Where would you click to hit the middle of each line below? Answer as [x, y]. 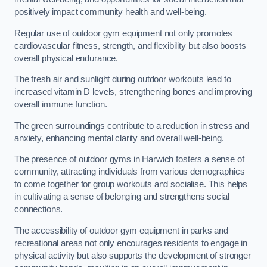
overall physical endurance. [67, 58]
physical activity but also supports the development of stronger [133, 255]
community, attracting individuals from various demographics [130, 172]
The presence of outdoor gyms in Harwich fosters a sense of [129, 159]
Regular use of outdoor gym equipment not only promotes [124, 33]
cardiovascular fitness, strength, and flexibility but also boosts [130, 46]
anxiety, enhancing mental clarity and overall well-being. [119, 138]
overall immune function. [61, 105]
